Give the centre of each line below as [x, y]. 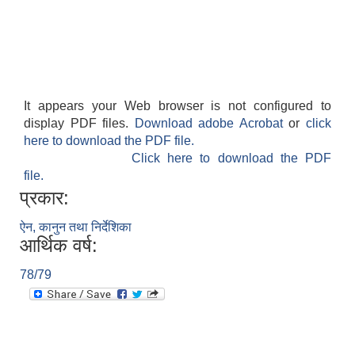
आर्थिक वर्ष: [59, 246]
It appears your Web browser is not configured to [177, 106]
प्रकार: [44, 198]
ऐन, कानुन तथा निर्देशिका [76, 227]
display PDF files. [79, 124]
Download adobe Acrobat [212, 124]
